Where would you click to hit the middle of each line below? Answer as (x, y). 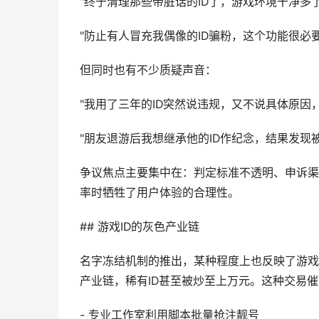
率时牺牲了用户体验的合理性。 (159, 193)
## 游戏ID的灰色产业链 (140, 227)
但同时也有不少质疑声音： (148, 70)
